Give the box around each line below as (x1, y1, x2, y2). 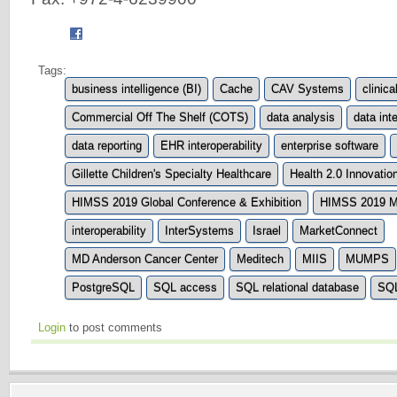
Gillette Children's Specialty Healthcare (72, 167, 271, 181)
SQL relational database (236, 280, 359, 294)
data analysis (267, 110, 335, 124)
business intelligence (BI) (72, 82, 201, 96)
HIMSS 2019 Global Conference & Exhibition (72, 195, 301, 209)
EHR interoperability (160, 138, 262, 152)
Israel (253, 223, 281, 237)
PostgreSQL (72, 280, 135, 294)
